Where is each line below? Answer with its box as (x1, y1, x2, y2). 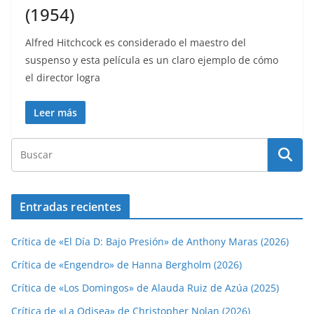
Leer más (34, 106, 77, 120)
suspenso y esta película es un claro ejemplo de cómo (25, 53, 278, 67)
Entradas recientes (20, 199, 121, 215)
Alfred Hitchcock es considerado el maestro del (25, 36, 246, 50)
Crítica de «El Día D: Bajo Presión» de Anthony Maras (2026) (11, 235, 289, 249)
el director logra (25, 71, 100, 85)
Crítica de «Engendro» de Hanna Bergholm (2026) (11, 258, 242, 272)
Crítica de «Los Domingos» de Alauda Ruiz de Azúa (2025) (11, 281, 279, 295)
